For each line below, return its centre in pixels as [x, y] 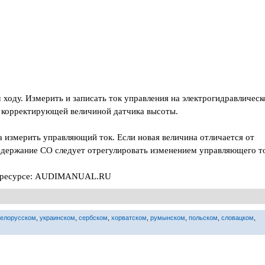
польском [203, 218]
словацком [237, 218]
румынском [168, 218]
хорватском [129, 218]
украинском [57, 218]
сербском [93, 218]
